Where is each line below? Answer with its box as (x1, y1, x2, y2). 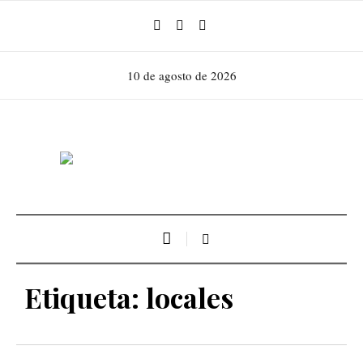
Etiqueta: (24, 278, 146, 316)
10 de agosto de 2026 (126, 67, 237, 84)
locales (146, 278, 233, 316)
